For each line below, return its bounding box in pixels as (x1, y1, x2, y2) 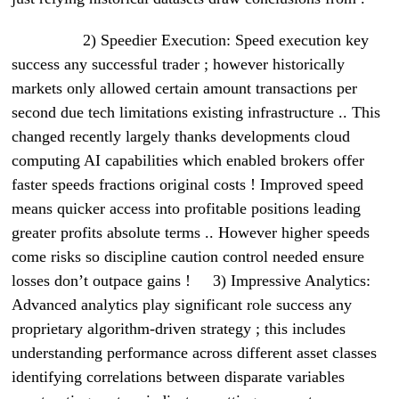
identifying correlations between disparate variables (12, 368, 346, 387)
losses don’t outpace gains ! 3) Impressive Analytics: (12, 272, 371, 290)
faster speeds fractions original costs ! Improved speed (12, 175, 364, 194)
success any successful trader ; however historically (12, 55, 346, 74)
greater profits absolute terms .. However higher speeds (12, 224, 370, 242)
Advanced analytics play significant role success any (12, 296, 353, 314)
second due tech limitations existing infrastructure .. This (12, 103, 381, 122)
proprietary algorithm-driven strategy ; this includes (12, 320, 346, 338)
